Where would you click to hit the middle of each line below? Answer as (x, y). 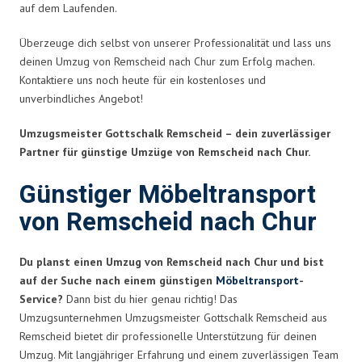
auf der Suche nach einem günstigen (118, 280)
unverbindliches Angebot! (81, 98)
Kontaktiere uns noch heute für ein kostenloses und (143, 80)
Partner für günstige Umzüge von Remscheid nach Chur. (165, 152)
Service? (41, 299)
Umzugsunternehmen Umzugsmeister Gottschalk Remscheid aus (173, 317)
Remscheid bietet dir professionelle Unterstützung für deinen (168, 336)
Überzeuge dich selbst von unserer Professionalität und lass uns (175, 42)
